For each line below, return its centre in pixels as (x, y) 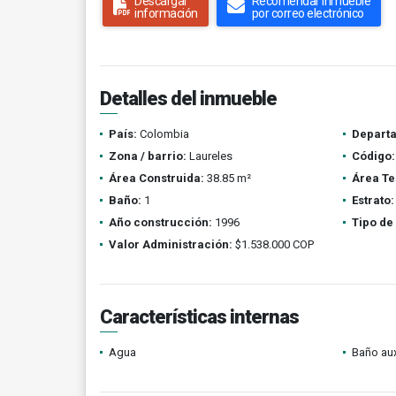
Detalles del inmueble (188, 99)
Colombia (163, 134)
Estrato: (373, 200)
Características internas (199, 317)
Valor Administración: (171, 244)
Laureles (209, 156)
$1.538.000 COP (273, 244)
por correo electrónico (308, 13)
